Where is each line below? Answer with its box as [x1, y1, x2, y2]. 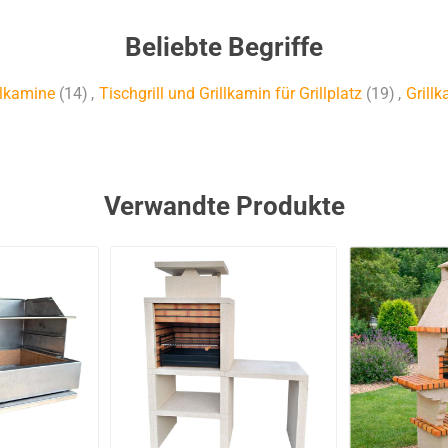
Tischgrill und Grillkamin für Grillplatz [98, 84, 362, 104]
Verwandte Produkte [103, 191, 345, 222]
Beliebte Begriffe [125, 32, 323, 63]
